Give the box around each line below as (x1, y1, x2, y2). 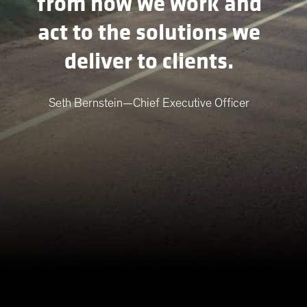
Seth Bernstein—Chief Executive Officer (49, 97, 250, 110)
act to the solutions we (38, 18, 261, 47)
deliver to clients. (64, 47, 234, 76)
